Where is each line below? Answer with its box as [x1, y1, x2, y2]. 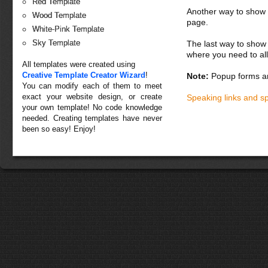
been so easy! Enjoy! [22, 124, 96, 133]
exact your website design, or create [22, 92, 162, 101]
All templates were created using [22, 60, 135, 69]
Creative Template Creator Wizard [22, 71, 145, 80]
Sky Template [32, 38, 80, 48]
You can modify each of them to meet [22, 81, 162, 90]
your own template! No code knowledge [22, 103, 162, 112]
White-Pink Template [32, 25, 104, 34]
